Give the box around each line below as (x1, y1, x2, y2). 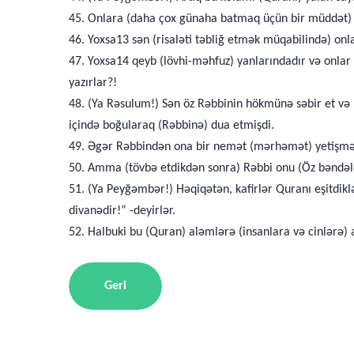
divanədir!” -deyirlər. (69, 205, 175, 217)
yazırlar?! (69, 77, 117, 89)
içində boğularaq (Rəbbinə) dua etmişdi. (69, 119, 274, 132)
